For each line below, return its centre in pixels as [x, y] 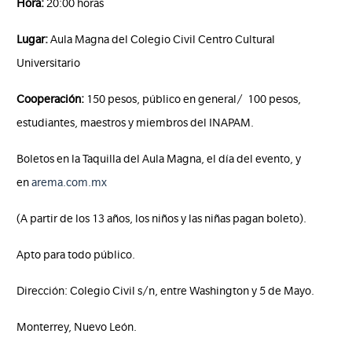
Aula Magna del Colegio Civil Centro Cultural [162, 40]
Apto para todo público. [76, 255]
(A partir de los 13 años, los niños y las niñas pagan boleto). [162, 219]
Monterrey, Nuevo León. [77, 327]
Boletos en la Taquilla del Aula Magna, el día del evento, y [159, 159]
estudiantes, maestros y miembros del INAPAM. [136, 123]
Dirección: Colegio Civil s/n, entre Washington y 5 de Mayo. [166, 291]
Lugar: [33, 40]
